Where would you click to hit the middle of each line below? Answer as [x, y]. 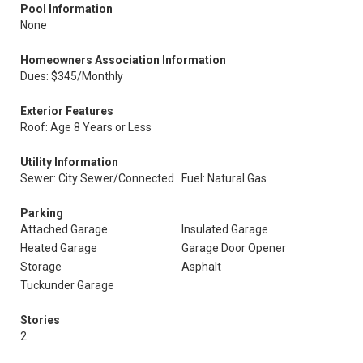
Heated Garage [59, 248]
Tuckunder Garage [67, 285]
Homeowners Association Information [123, 60]
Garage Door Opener [234, 248]
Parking [42, 213]
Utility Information [69, 162]
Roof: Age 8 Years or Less [86, 127]
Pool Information [66, 9]
